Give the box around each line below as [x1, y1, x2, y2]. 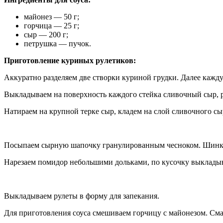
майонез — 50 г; [24, 12, 79, 21]
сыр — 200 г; [24, 30, 68, 39]
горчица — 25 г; [24, 21, 79, 30]
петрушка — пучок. [24, 39, 91, 48]
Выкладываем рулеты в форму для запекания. [4, 191, 159, 200]
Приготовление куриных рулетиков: [4, 56, 136, 65]
